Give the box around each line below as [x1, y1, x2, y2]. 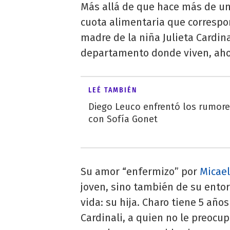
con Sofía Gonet [88, 113, 158, 125]
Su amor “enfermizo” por [81, 165, 200, 178]
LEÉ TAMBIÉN [88, 85, 137, 94]
